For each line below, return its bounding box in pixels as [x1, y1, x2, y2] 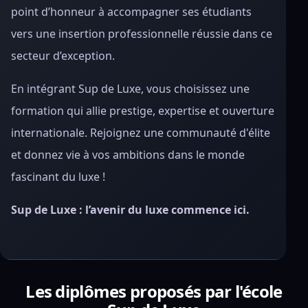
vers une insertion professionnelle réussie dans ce [11, 26, 272, 41]
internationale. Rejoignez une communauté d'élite [11, 125, 270, 140]
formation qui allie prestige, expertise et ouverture [11, 103, 274, 118]
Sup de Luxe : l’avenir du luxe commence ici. [11, 202, 250, 217]
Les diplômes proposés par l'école [25, 280, 283, 302]
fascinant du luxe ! [11, 169, 105, 184]
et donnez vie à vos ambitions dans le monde [11, 147, 245, 162]
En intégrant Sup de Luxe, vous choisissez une [11, 81, 250, 96]
